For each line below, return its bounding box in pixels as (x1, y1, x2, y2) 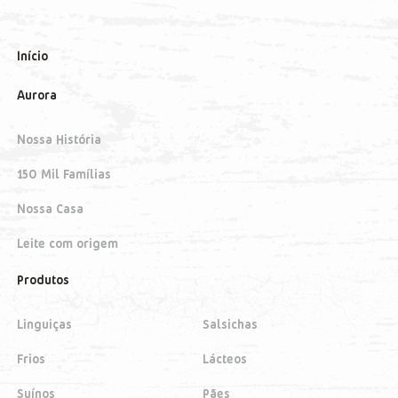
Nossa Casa (17, 201, 84, 217)
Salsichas (203, 316, 259, 332)
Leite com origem (17, 235, 119, 251)
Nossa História (17, 131, 102, 147)
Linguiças (17, 316, 73, 332)
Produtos (17, 272, 70, 288)
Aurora (17, 87, 58, 103)
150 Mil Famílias (17, 166, 112, 182)
